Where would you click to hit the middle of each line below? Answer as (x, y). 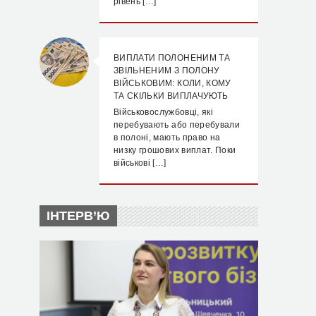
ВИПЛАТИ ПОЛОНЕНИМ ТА (172, 58)
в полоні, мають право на (167, 138)
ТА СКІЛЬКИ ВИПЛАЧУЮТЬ (171, 96)
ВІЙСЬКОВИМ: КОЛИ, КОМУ (172, 83)
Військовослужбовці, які (164, 112)
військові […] (140, 163)
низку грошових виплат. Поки (175, 150)
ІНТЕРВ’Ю (78, 216)
